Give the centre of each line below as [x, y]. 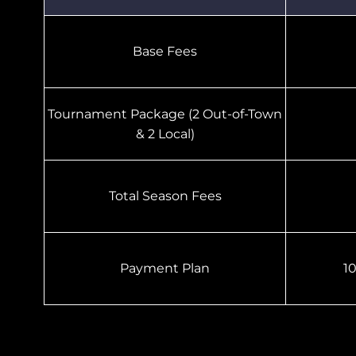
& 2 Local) [165, 133]
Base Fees [165, 52]
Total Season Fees [165, 196]
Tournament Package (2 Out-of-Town [165, 114]
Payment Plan [165, 269]
